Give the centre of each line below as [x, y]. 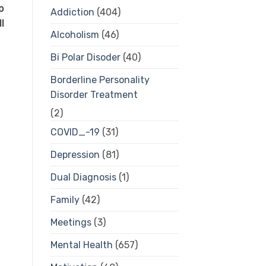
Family [65, 200]
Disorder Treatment [94, 95]
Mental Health [81, 245]
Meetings [71, 223]
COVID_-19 [75, 132]
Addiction [72, 12]
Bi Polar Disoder [85, 58]
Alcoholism [75, 35]
